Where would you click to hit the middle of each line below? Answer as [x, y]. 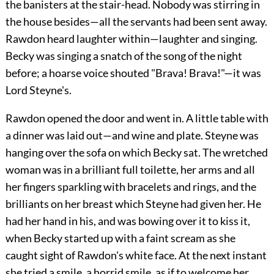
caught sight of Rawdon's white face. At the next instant [136, 255]
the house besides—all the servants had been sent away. [136, 21]
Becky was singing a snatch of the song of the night [124, 55]
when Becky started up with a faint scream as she [120, 238]
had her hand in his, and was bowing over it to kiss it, [128, 220]
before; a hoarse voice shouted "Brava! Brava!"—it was [133, 72]
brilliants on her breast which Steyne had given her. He [133, 203]
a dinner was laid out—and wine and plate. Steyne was [132, 135]
